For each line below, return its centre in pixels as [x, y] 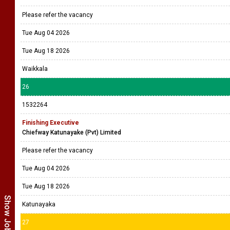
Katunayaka [39, 204]
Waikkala [35, 69]
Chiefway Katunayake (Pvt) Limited [72, 132]
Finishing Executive [51, 123]
